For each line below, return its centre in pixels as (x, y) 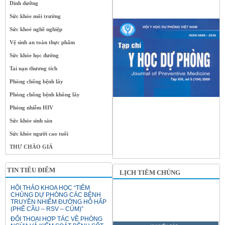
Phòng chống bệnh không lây (45, 94)
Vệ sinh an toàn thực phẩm (42, 42)
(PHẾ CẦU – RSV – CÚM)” (47, 209)
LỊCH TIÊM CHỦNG (150, 173)
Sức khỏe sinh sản (31, 121)
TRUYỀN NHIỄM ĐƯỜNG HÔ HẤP (59, 202)
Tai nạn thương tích (33, 68)
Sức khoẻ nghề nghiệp (36, 29)
